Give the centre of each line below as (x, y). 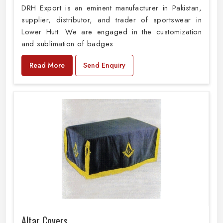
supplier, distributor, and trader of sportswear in (111, 20)
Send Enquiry (104, 65)
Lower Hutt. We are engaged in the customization (111, 32)
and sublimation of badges (67, 44)
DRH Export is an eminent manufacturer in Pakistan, (111, 8)
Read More (47, 65)
